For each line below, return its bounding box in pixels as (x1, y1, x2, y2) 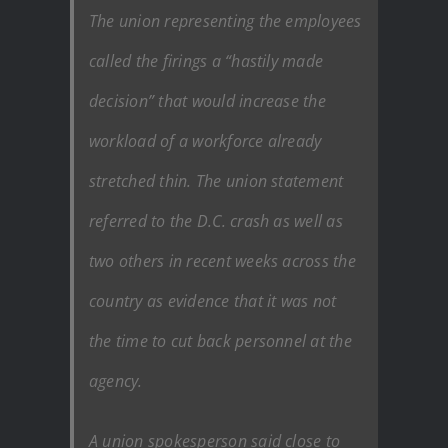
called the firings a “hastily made (89, 49, 324, 72)
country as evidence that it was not (89, 289, 337, 312)
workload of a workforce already (89, 129, 322, 152)
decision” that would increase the (89, 89, 326, 112)
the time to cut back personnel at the (89, 329, 352, 352)
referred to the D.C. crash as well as (89, 209, 343, 232)
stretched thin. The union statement (89, 169, 344, 192)
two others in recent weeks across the (89, 249, 356, 272)
